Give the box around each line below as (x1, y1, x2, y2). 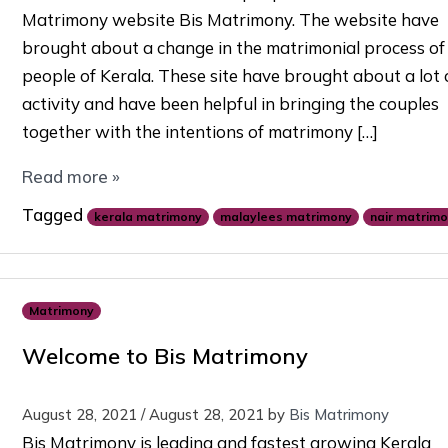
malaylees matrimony (219, 208, 352, 224)
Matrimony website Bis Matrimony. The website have (21, 9, 439, 31)
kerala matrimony (93, 208, 202, 224)
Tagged (21, 204, 87, 226)
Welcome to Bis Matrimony (21, 341, 308, 370)
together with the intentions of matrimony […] (21, 121, 378, 143)
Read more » (21, 166, 120, 188)
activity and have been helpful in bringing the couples (21, 93, 439, 115)
